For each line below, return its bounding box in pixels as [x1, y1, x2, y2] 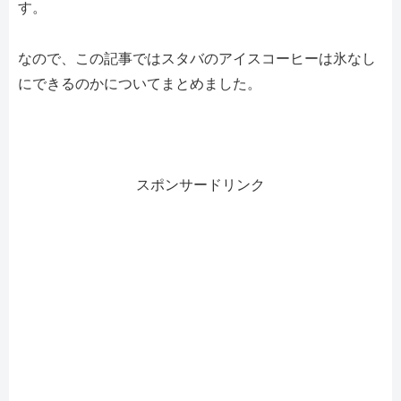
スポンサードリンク [136, 177, 265, 193]
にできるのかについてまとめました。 [18, 75, 261, 91]
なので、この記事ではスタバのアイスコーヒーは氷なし [18, 50, 376, 66]
